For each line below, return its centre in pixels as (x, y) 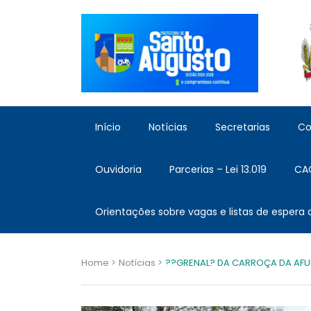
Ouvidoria (118, 170)
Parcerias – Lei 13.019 (218, 170)
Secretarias (243, 127)
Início (108, 127)
